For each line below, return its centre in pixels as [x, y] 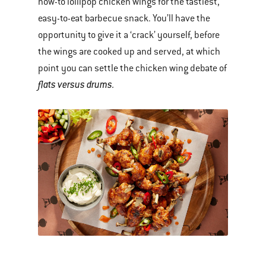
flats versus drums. [76, 85]
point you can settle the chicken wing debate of [132, 69]
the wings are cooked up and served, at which [129, 52]
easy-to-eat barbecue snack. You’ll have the [124, 19]
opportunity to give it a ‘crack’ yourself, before [129, 35]
